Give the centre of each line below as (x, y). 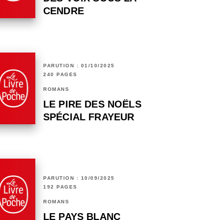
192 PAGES (60, 187)
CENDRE (64, 11)
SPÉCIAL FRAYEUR (89, 117)
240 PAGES (60, 75)
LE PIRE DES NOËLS (92, 104)
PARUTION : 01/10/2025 (79, 66)
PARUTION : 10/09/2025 (79, 178)
